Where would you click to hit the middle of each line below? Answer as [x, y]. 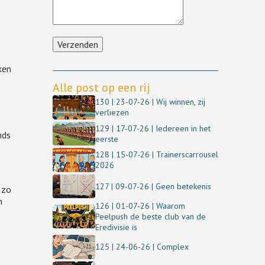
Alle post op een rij [101, 88]
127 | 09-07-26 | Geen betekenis [153, 186]
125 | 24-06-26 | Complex [142, 247]
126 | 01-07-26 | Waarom [140, 206]
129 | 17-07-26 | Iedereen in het [153, 128]
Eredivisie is [116, 227]
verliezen [112, 113]
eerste [106, 139]
